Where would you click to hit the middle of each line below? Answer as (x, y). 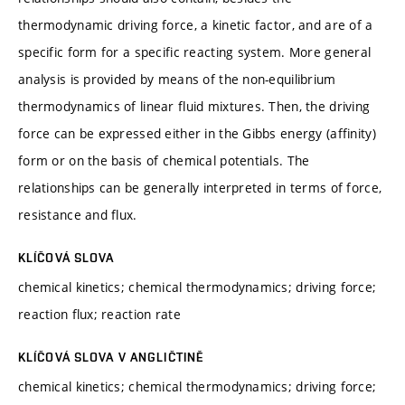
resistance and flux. (78, 214)
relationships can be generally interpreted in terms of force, (200, 187)
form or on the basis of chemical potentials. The (164, 160)
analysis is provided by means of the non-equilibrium (177, 79)
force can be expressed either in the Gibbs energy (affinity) (197, 133)
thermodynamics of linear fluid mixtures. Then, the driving (194, 106)
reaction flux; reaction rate (99, 314)
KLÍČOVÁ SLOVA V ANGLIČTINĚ (111, 357)
